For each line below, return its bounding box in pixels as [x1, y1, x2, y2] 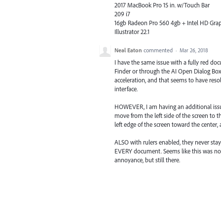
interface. [114, 84, 138, 93]
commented [144, 46, 174, 54]
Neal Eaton [114, 46, 142, 54]
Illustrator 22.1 [114, 28, 149, 36]
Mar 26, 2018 [180, 46, 208, 54]
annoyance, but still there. [114, 155, 180, 164]
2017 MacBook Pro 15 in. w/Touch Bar [114, 1, 210, 9]
